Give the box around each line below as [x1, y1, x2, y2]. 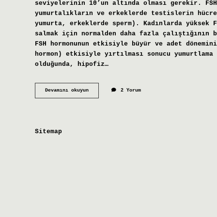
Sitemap [35, 127, 62, 135]
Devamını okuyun [45, 88, 89, 93]
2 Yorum [121, 88, 141, 93]
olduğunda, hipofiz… [35, 60, 108, 68]
